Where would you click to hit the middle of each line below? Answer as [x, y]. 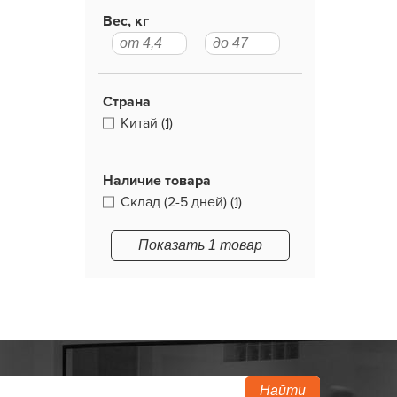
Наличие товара [157, 181]
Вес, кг [126, 21]
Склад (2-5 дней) [174, 202]
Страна [127, 102]
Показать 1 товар [200, 245]
